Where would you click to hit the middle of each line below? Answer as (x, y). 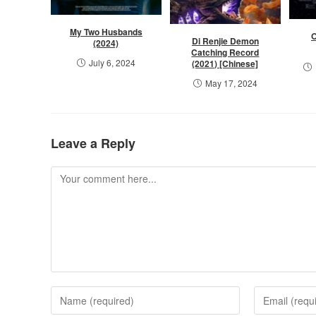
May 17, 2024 (231, 83)
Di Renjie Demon (225, 41)
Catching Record (225, 53)
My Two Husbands (106, 32)
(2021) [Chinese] (225, 64)
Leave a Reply (93, 144)
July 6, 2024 (112, 63)
